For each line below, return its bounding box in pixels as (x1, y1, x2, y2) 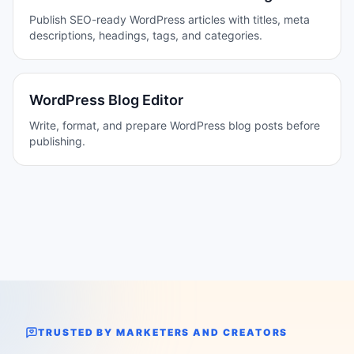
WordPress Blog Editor (29, 92, 183, 108)
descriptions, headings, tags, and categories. (29, 28, 262, 42)
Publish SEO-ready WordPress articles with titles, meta (29, 13, 310, 26)
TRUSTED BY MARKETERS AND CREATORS (38, 326, 288, 338)
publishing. (29, 134, 85, 148)
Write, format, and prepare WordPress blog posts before (29, 119, 320, 132)
